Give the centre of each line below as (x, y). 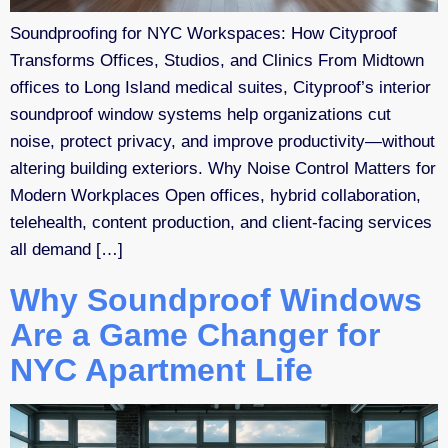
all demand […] (66, 249)
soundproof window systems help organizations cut (200, 114)
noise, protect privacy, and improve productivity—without (222, 141)
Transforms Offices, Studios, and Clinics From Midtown (217, 60)
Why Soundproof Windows (216, 299)
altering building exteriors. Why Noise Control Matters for (223, 168)
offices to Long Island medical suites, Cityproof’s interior (220, 87)
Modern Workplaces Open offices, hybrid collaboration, (215, 195)
